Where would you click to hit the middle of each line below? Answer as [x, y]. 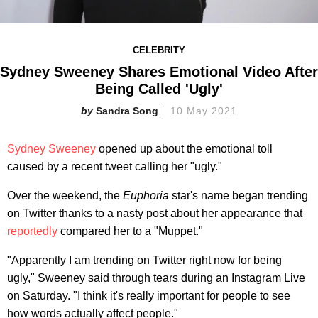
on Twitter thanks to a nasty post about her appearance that [155, 213]
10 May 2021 [204, 110]
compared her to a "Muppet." [130, 231]
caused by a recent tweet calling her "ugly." [115, 166]
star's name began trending [238, 195]
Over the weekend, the [65, 195]
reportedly [32, 231]
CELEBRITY [159, 50]
